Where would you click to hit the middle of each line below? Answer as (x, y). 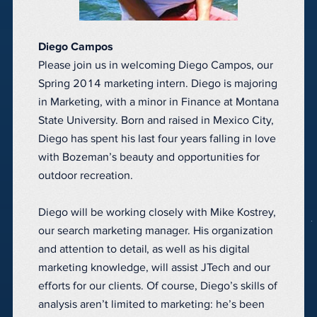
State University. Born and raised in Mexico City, (156, 121)
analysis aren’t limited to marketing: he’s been (151, 305)
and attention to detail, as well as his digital (144, 249)
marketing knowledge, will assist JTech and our (154, 268)
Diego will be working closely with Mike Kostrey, (157, 213)
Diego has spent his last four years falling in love (157, 139)
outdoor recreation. (86, 176)
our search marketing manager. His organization (156, 231)
